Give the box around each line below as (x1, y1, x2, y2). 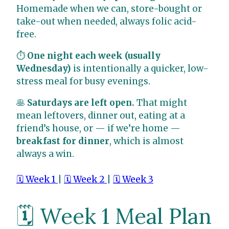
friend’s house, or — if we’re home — (16, 122, 180, 134)
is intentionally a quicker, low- (71, 62, 209, 74)
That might (134, 97, 187, 108)
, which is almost (109, 135, 184, 147)
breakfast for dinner (16, 135, 109, 147)
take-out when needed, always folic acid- (16, 15, 197, 27)
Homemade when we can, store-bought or (16, 3, 202, 14)
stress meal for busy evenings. (16, 75, 150, 87)
